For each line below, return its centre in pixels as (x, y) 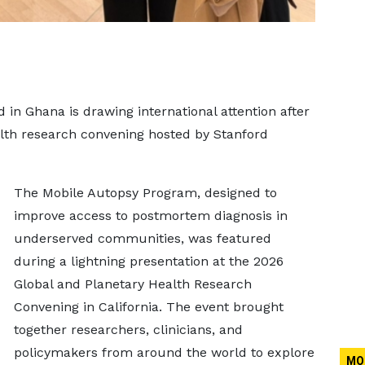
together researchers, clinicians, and (128, 330)
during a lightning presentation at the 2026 (148, 261)
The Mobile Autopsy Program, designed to (145, 193)
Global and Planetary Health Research (132, 284)
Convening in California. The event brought (148, 307)
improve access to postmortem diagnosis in (150, 215)
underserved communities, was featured (142, 238)
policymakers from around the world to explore (164, 352)
